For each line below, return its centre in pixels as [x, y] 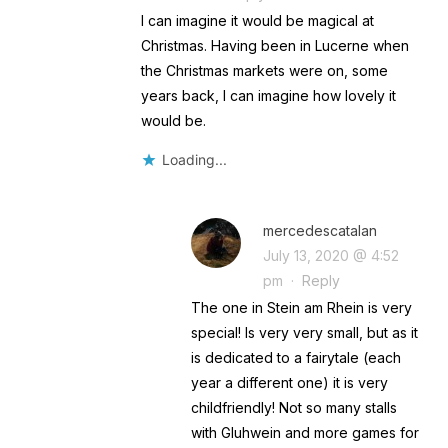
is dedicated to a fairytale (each [295, 358]
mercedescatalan [319, 231]
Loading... [194, 160]
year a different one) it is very [289, 383]
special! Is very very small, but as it [304, 333]
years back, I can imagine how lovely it [268, 96]
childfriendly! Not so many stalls [293, 408]
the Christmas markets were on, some [264, 71]
